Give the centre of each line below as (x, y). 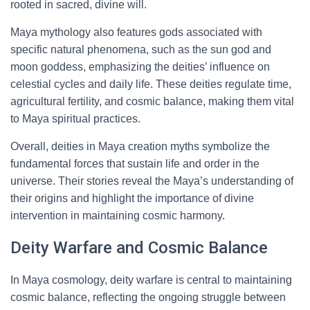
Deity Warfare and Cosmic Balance (139, 248)
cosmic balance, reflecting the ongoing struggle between (148, 297)
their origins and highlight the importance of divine (132, 198)
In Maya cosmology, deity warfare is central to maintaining (151, 280)
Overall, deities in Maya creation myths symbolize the (140, 146)
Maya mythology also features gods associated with (136, 32)
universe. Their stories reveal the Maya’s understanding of (152, 181)
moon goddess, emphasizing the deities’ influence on (140, 67)
